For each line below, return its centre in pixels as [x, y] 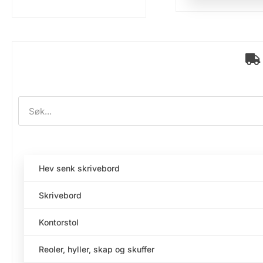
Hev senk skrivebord [79, 168]
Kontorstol [59, 222]
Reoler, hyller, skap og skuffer [97, 249]
